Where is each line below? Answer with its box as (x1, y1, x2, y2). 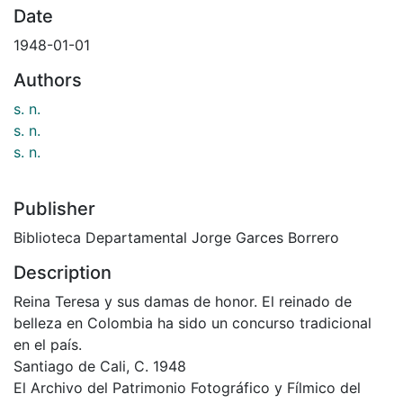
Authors (13, 68, 82, 91)
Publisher (13, 197, 95, 219)
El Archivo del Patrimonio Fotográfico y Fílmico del (13, 378, 361, 397)
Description (13, 261, 112, 283)
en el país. (13, 335, 82, 354)
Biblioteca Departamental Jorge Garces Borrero (13, 228, 339, 246)
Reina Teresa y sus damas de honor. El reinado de (13, 291, 352, 310)
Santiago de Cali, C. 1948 (13, 356, 186, 375)
